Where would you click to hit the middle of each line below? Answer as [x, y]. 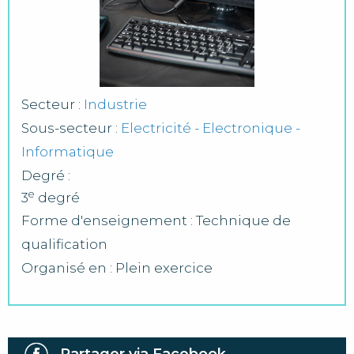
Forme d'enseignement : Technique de [156, 221]
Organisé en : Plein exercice [117, 268]
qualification [64, 245]
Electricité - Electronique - [211, 128]
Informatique [68, 152]
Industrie [115, 105]
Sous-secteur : [71, 128]
